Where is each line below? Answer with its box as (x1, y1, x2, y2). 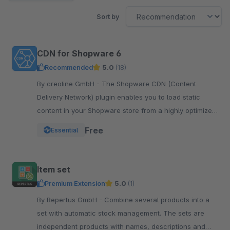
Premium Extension (45, 179, 105, 187)
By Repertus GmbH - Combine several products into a (37, 196, 104, 204)
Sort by (97, 12, 120, 21)
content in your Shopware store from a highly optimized (37, 106, 216, 114)
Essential (51, 126, 78, 134)
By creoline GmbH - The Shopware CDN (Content (37, 80, 102, 88)
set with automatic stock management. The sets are (37, 209, 163, 217)
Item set (37, 164, 70, 175)
